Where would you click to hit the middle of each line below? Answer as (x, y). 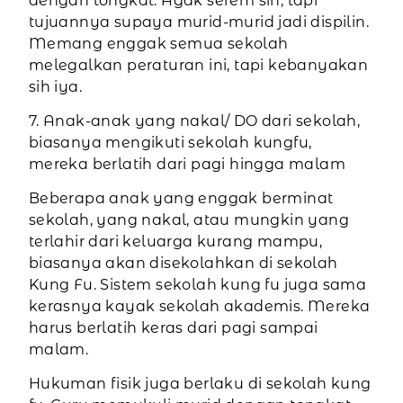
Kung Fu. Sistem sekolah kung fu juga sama (197, 285)
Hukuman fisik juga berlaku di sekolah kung (200, 384)
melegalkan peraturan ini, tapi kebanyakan (198, 66)
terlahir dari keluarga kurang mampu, (175, 242)
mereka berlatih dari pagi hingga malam (187, 165)
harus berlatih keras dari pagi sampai (173, 328)
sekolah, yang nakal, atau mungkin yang (188, 220)
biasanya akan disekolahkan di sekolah (183, 264)
